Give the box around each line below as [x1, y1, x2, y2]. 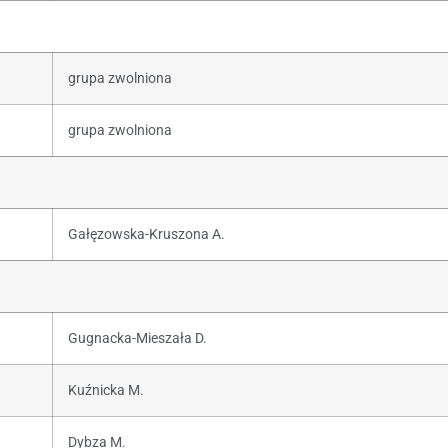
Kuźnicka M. [68, 381, 144, 399]
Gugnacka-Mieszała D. [68, 329, 207, 347]
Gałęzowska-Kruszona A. [68, 225, 225, 243]
